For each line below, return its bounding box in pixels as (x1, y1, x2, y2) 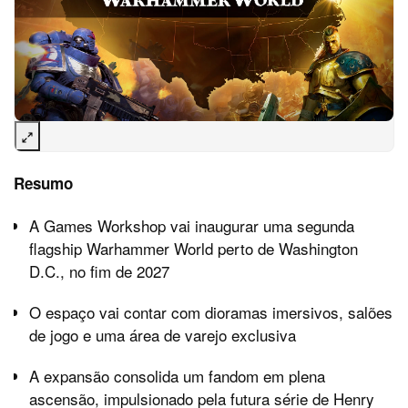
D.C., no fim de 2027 (29, 260, 169, 283)
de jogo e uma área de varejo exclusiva (29, 323, 296, 347)
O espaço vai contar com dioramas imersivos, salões (29, 301, 393, 324)
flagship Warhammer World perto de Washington (29, 237, 358, 260)
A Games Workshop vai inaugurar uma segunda (29, 214, 354, 238)
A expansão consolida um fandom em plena (29, 364, 325, 388)
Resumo (14, 172, 73, 195)
